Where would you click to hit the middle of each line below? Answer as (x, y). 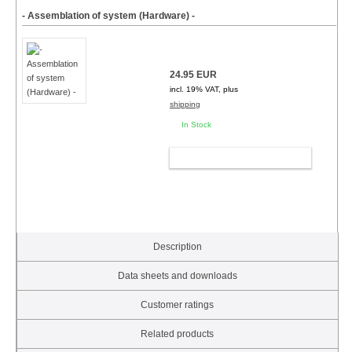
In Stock (196, 125)
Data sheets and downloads (177, 276)
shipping (185, 104)
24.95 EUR (193, 75)
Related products (178, 334)
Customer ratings (178, 305)
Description (177, 247)
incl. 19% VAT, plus (203, 90)
